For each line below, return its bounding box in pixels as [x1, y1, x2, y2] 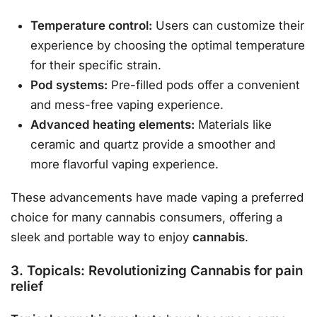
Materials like [195, 117, 272, 132]
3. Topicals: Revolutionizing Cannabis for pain [11, 262, 303, 279]
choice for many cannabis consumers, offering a [11, 209, 282, 224]
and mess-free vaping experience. [30, 97, 224, 112]
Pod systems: [30, 77, 108, 92]
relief [11, 277, 43, 294]
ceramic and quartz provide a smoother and [30, 137, 276, 151]
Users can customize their [152, 18, 305, 33]
